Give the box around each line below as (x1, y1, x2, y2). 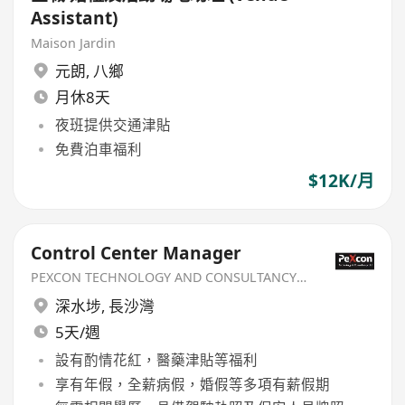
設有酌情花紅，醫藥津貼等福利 (54, 350, 258, 371)
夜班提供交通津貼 (54, 115, 171, 136)
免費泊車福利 (54, 138, 142, 159)
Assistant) (31, 5, 118, 30)
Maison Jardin (31, 33, 117, 52)
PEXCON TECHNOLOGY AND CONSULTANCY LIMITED (297, 268, 307, 287)
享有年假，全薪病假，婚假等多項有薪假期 (54, 373, 330, 394)
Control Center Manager (31, 240, 242, 265)
